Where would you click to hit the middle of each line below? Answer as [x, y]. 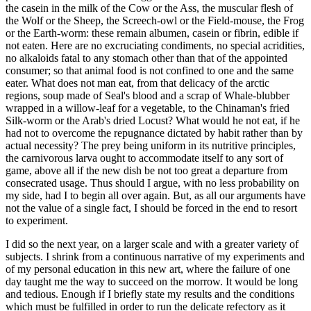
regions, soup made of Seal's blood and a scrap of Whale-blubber [148, 95]
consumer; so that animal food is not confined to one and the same [150, 70]
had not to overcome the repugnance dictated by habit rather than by [154, 133]
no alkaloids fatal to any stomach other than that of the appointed [146, 58]
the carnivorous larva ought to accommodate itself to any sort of [144, 158]
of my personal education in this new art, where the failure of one [148, 269]
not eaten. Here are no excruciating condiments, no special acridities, [155, 45]
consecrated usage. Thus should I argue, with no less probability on [152, 183]
